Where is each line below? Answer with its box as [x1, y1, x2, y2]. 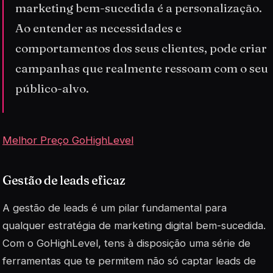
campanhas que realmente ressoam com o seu [15, 61, 269, 76]
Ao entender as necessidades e [15, 21, 182, 36]
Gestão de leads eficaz [2, 172, 126, 188]
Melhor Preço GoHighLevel [2, 133, 133, 146]
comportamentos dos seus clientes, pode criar [15, 41, 268, 56]
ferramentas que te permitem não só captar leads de [2, 254, 256, 267]
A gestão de [2, 201, 63, 214]
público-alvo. [15, 81, 90, 96]
